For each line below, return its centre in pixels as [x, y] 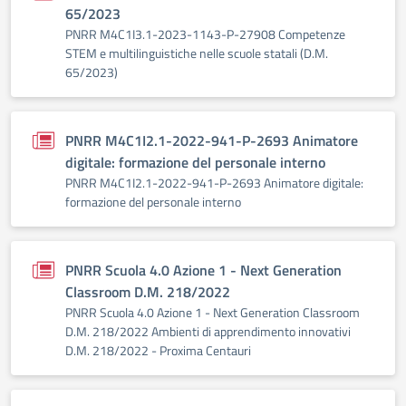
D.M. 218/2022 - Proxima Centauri [158, 350]
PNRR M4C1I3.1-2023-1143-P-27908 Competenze [205, 34]
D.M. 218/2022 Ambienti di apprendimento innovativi [208, 331]
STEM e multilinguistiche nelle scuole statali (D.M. [197, 53]
